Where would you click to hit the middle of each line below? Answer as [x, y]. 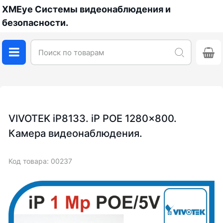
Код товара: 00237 [40, 161]
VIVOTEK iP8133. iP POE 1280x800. [93, 118]
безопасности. [35, 23]
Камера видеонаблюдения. [75, 133]
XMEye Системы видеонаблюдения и [86, 9]
